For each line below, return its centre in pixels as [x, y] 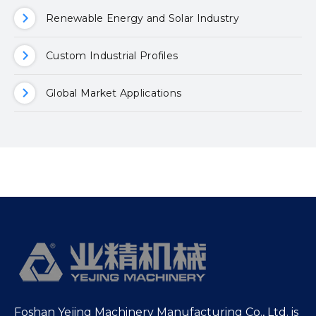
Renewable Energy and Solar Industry [142, 18]
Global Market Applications [114, 93]
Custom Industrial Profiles [112, 55]
